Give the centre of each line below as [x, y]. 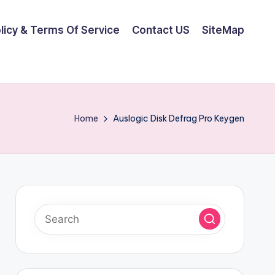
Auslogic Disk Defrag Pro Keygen [179, 118]
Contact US [161, 30]
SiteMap [223, 30]
